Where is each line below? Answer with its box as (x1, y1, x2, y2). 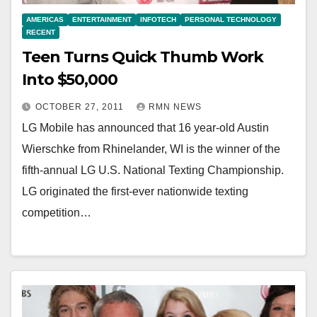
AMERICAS (26, 15, 64, 23)
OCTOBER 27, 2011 (35, 101, 127, 112)
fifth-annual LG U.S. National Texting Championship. (22, 163, 284, 176)
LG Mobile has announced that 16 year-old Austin (22, 121, 269, 134)
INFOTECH (140, 15, 176, 23)
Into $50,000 (22, 69, 117, 89)
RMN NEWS (149, 101, 202, 112)
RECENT (26, 28, 55, 36)
